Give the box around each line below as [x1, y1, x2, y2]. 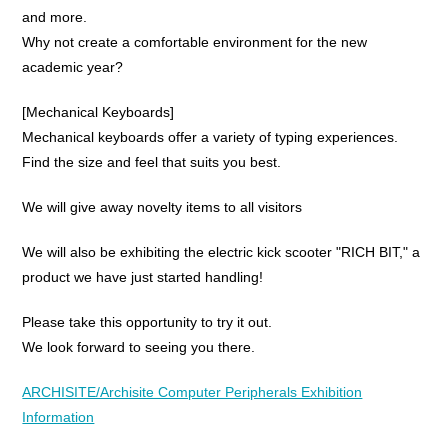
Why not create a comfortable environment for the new [22, 35, 368, 50]
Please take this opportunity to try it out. [22, 315, 273, 330]
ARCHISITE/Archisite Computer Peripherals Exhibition [22, 385, 363, 400]
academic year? [22, 60, 124, 75]
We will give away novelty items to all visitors [22, 200, 303, 215]
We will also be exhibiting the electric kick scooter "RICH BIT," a [22, 245, 421, 260]
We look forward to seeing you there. [22, 340, 256, 355]
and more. [22, 10, 88, 25]
